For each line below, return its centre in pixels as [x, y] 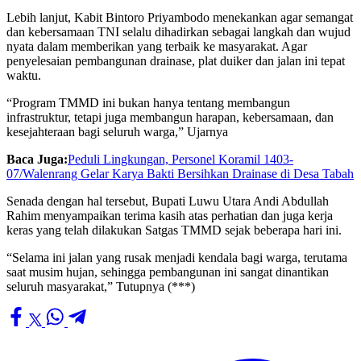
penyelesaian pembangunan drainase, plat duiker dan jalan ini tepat [176, 60]
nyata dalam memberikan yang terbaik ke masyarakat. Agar [157, 46]
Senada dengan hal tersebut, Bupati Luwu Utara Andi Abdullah [168, 201]
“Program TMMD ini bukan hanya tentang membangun [148, 102]
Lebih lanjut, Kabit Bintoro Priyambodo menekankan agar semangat [180, 17]
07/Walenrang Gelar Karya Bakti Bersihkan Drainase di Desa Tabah [180, 173]
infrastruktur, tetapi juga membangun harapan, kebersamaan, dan [170, 117]
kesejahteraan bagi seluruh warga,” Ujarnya [117, 131]
